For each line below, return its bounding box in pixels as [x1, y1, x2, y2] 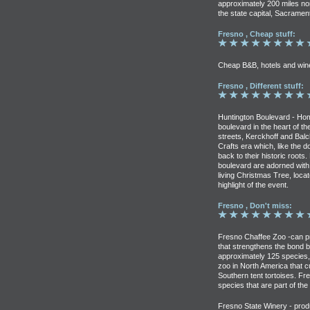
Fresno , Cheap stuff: [218, 30, 295, 38]
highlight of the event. [218, 181, 289, 189]
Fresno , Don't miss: [218, 201, 292, 210]
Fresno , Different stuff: [218, 82, 304, 90]
